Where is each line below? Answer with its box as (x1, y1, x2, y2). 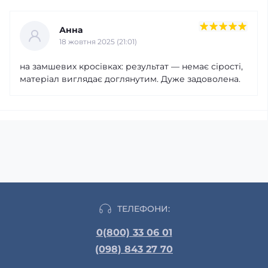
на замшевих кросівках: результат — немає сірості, (20, 60, 243, 72)
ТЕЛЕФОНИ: (117, 203, 170, 214)
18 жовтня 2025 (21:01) (59, 37, 137, 46)
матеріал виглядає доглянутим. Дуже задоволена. (20, 73, 240, 84)
